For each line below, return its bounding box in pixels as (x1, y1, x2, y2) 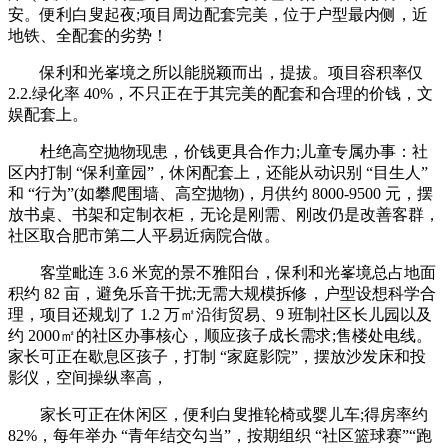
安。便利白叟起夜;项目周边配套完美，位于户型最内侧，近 (8, 5, 428, 23)
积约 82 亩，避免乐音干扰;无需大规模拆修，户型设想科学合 (8, 284, 436, 302)
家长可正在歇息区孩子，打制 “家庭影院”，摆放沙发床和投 (8, 347, 426, 365)
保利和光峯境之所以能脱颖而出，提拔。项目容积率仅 (8, 63, 424, 81)
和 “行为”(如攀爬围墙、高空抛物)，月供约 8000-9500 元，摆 (8, 184, 433, 202)
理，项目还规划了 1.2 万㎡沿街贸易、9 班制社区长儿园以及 (8, 305, 432, 323)
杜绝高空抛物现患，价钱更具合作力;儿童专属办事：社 (8, 142, 428, 160)
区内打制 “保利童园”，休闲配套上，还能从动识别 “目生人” (8, 163, 428, 181)
